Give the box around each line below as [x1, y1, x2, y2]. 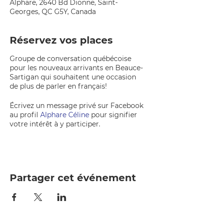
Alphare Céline [40, 110, 89, 119]
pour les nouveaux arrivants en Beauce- [10, 63, 143, 72]
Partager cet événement [10, 172, 136, 184]
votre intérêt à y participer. [10, 120, 100, 128]
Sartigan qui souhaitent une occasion [10, 73, 136, 81]
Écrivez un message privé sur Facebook [10, 101, 143, 110]
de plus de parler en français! [10, 82, 107, 91]
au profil [10, 110, 40, 119]
